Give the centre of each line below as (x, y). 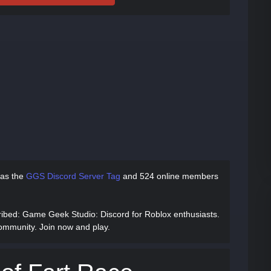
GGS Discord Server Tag (73, 176)
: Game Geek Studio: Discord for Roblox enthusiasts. (119, 214)
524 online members (179, 176)
